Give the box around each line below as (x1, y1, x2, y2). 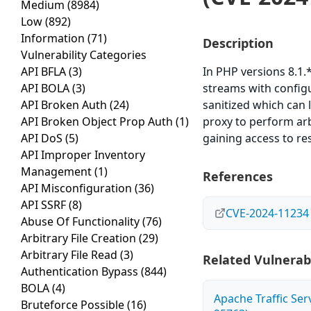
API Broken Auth (21, 97, 110, 113)
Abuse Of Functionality (21, 214, 142, 230)
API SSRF (21, 197, 69, 213)
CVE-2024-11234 (226, 205, 310, 221)
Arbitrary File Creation (21, 230, 139, 246)
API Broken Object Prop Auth (21, 114, 176, 130)
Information (21, 31, 87, 47)
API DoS (21, 131, 65, 146)
